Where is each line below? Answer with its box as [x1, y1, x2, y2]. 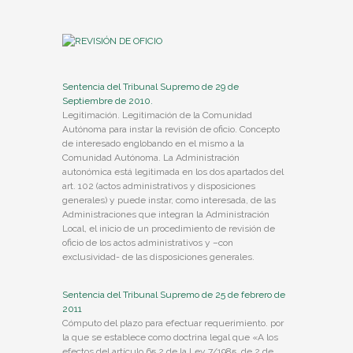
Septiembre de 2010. [62, 95, 153, 106]
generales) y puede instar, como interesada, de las [62, 195, 276, 206]
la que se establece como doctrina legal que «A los [62, 332, 278, 343]
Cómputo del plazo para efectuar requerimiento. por [62, 318, 284, 329]
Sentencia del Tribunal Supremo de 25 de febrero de [62, 289, 285, 300]
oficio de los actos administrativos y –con [62, 237, 233, 248]
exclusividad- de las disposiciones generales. [62, 251, 255, 262]
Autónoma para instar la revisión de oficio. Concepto [62, 124, 280, 135]
